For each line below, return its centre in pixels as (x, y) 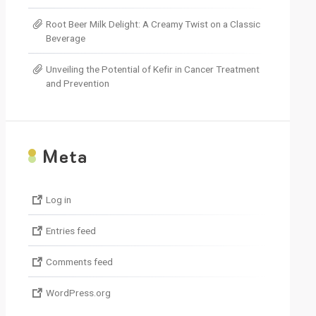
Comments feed (79, 262)
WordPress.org (78, 293)
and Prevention (77, 83)
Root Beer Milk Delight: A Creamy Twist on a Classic (153, 24)
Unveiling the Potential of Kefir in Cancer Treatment (152, 69)
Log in (58, 200)
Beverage (65, 38)
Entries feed (71, 231)
